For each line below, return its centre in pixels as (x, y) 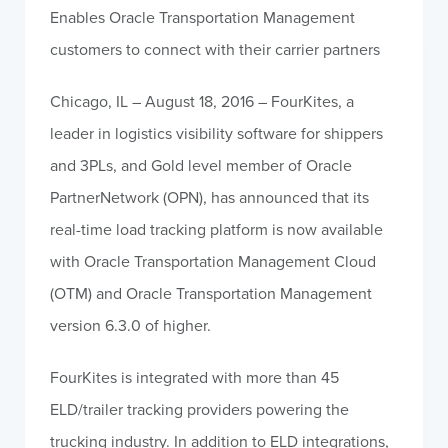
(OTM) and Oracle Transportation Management (211, 293)
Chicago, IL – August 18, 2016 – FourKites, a (202, 101)
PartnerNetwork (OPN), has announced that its (209, 197)
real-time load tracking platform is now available (216, 229)
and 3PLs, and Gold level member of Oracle (201, 165)
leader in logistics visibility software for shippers (216, 133)
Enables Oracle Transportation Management (202, 17)
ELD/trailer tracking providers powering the (199, 409)
